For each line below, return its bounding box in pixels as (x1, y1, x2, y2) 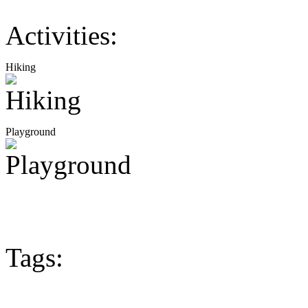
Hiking (5, 61, 36, 74)
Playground (5, 126, 56, 138)
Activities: (5, 21, 118, 51)
